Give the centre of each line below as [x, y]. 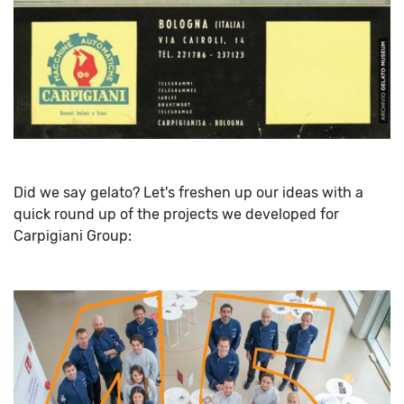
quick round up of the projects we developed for [176, 215]
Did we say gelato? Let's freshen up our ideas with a [188, 193]
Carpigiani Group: [73, 236]
